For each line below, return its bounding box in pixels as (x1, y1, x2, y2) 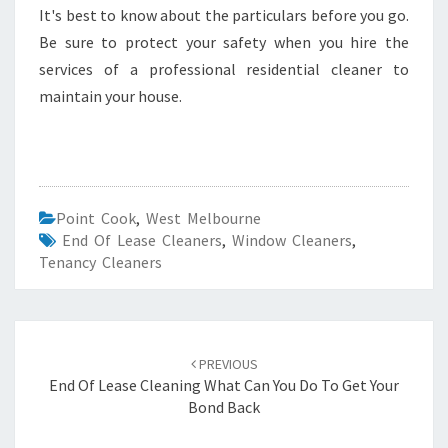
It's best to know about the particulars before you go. (39, 5, 409, 25)
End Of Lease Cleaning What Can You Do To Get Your (49, 375, 399, 395)
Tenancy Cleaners (39, 252, 162, 272)
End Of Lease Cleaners (62, 230, 222, 250)
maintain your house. (39, 86, 182, 106)
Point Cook (56, 208, 136, 228)
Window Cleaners (232, 230, 352, 250)
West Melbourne (146, 208, 261, 228)
